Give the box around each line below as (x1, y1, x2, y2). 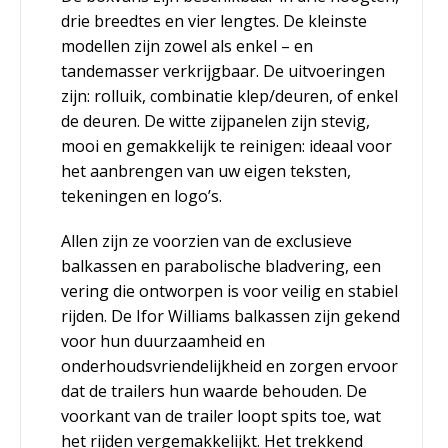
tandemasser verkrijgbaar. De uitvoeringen (61, 60, 385, 83)
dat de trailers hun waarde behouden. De (61, 380, 367, 403)
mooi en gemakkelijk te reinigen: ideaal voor (61, 135, 392, 158)
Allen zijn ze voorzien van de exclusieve (61, 230, 352, 253)
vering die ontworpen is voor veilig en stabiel (61, 280, 398, 303)
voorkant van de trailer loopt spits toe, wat (61, 405, 381, 428)
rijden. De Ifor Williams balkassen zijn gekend (61, 305, 400, 328)
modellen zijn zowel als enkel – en (61, 35, 313, 58)
